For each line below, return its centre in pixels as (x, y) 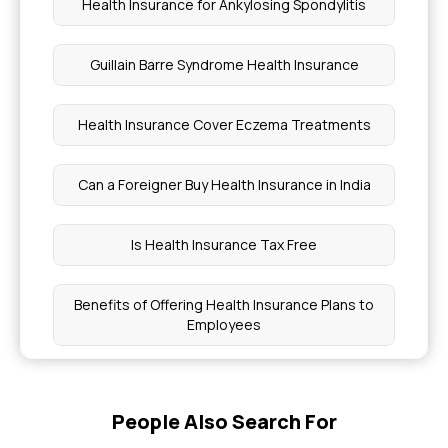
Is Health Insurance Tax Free (224, 244)
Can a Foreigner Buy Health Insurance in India (224, 184)
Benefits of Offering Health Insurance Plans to (224, 304)
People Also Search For (224, 421)
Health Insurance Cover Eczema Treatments (224, 124)
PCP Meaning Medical (224, 384)
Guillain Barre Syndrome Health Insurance (224, 64)
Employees (224, 324)
